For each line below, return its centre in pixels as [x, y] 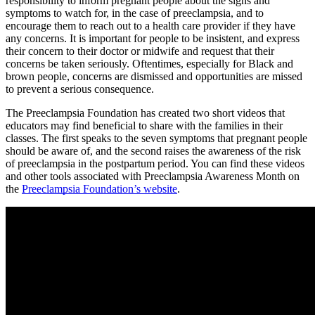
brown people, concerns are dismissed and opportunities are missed [154, 76]
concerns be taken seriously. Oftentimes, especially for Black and [149, 63]
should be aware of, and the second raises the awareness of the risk [153, 150]
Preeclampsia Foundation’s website [99, 188]
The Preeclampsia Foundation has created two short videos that [145, 112]
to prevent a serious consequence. [80, 89]
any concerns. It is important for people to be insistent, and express [153, 38]
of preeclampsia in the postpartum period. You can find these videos [155, 163]
